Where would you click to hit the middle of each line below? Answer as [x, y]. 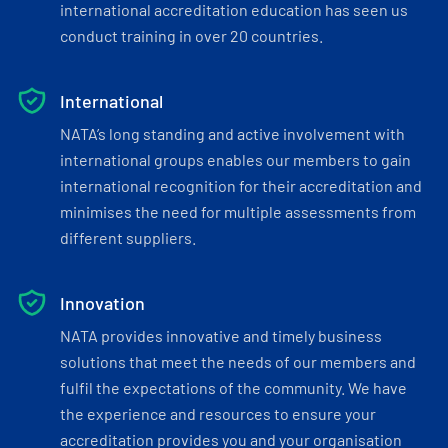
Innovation [102, 303]
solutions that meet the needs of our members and [238, 361]
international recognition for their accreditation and [241, 185]
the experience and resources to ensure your [218, 413]
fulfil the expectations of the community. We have [233, 387]
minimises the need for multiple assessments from [238, 211]
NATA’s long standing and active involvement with [232, 133]
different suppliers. [128, 237]
